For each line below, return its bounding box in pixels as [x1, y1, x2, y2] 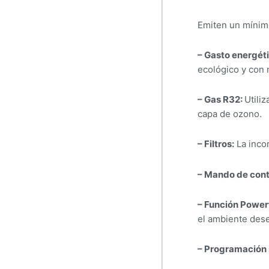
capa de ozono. [197, 108, 262, 120]
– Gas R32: [197, 94, 244, 106]
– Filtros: [197, 138, 234, 150]
